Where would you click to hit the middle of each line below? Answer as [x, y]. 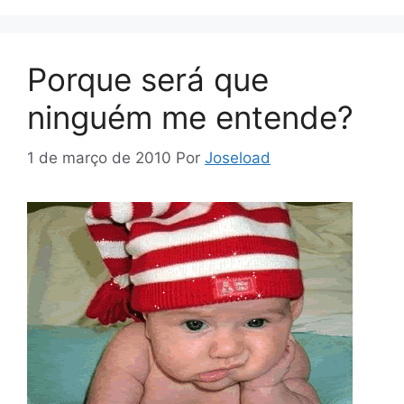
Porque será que [148, 80]
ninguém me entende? [190, 118]
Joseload [238, 157]
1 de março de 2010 [99, 157]
